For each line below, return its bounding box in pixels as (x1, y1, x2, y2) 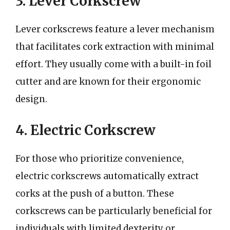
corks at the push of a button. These (15, 187, 174, 199)
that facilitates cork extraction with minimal (15, 41, 214, 52)
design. (15, 93, 47, 105)
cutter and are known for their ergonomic (15, 76, 201, 87)
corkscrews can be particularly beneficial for (15, 205, 212, 217)
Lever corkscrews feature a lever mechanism (15, 24, 215, 35)
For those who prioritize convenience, (15, 152, 184, 164)
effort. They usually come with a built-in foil (15, 59, 212, 70)
